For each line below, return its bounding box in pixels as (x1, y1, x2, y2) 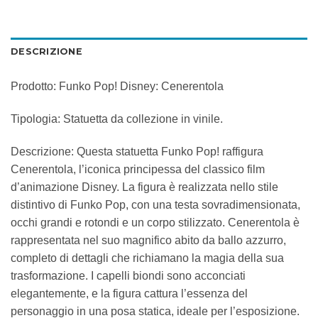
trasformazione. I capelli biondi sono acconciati (11, 269, 246, 282)
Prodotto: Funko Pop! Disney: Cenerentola (11, 79, 224, 92)
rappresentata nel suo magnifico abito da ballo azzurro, (11, 234, 286, 246)
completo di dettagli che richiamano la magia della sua (11, 251, 284, 264)
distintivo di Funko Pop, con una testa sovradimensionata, (11, 198, 300, 211)
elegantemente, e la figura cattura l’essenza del (11, 287, 248, 300)
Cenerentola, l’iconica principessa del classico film (11, 163, 265, 175)
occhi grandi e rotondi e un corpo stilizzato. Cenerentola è (11, 216, 300, 229)
